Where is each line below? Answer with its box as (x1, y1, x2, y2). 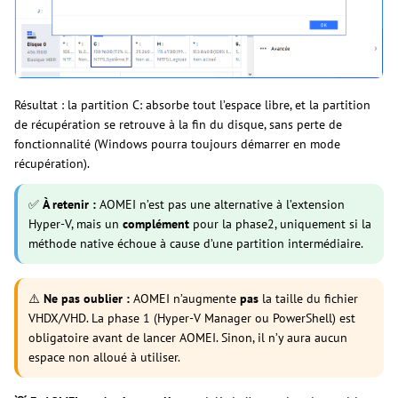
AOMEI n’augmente (130, 291, 240, 307)
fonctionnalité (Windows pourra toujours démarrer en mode (14, 136, 340, 153)
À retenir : (43, 196, 96, 213)
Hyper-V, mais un (28, 216, 123, 233)
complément (123, 216, 189, 233)
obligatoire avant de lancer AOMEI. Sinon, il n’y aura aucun (28, 330, 347, 346)
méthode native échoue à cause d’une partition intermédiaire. (28, 235, 363, 252)
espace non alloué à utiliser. (28, 349, 180, 366)
